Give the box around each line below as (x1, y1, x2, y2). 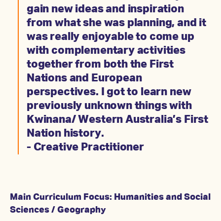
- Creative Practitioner (27, 142, 144, 153)
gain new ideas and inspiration (27, 4, 184, 15)
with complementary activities (27, 45, 185, 57)
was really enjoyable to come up (27, 32, 194, 43)
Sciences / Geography (10, 206, 106, 215)
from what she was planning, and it (27, 18, 207, 29)
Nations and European (27, 73, 142, 84)
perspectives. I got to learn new (27, 87, 191, 98)
